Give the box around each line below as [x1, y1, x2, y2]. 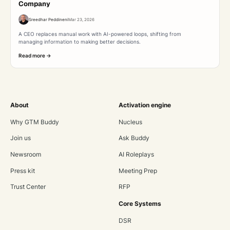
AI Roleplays [118, 151, 154, 159]
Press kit [10, 167, 35, 175]
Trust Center [10, 183, 46, 191]
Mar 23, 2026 [68, 16, 95, 22]
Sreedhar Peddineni [29, 16, 69, 22]
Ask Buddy [118, 135, 149, 142]
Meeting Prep [118, 167, 157, 175]
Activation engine [118, 101, 171, 109]
